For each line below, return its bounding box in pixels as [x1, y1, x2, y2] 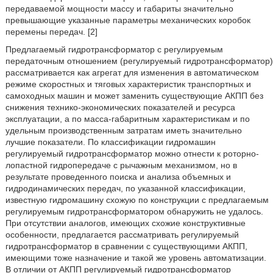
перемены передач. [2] [5, 27, 97, 37]
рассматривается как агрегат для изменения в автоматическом [5, 68, 259, 77]
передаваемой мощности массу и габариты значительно [5, 4, 233, 13]
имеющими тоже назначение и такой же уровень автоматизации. [5, 253, 266, 263]
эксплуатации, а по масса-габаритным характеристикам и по [5, 114, 250, 124]
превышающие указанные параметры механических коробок [5, 15, 250, 25]
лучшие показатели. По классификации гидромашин [5, 137, 216, 147]
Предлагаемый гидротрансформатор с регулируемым [5, 44, 223, 54]
